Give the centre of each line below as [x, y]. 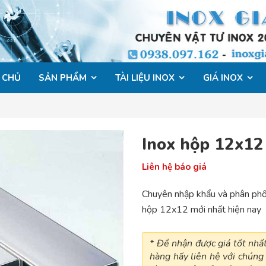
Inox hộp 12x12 [203, 144]
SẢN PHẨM [62, 78]
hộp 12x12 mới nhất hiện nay [202, 210]
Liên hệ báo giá [174, 167]
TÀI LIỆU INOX [145, 78]
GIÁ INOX [223, 78]
